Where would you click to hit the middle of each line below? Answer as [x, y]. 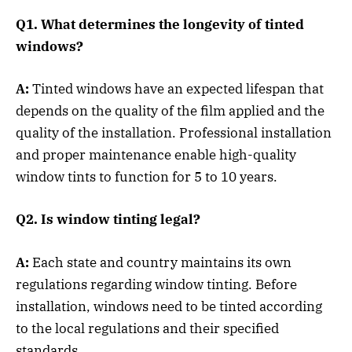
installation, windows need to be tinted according [169, 306]
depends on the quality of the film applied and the [170, 111]
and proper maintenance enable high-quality [156, 155]
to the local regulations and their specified [147, 328]
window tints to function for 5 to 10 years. [147, 177]
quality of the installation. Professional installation [174, 133]
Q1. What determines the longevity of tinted [160, 25]
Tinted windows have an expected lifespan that [178, 89]
